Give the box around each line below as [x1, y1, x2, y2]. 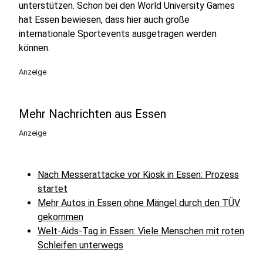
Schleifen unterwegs [38, 240, 123, 251]
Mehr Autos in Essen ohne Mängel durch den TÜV [38, 197, 240, 208]
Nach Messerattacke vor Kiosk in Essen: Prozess [38, 169, 239, 180]
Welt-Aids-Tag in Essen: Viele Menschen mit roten [38, 225, 244, 237]
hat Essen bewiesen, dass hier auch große [19, 14, 190, 25]
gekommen [38, 211, 83, 222]
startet [38, 183, 68, 194]
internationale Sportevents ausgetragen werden [19, 28, 217, 39]
